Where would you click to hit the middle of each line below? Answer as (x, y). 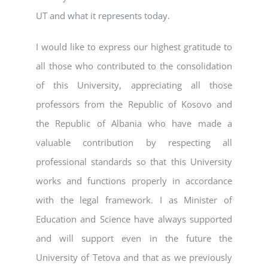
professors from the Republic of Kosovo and (134, 104)
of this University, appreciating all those (134, 85)
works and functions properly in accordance (134, 181)
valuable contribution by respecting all (134, 143)
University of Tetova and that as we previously (134, 258)
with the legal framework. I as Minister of (134, 200)
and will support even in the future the (134, 238)
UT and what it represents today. (103, 16)
